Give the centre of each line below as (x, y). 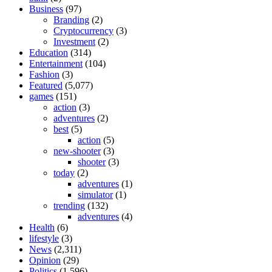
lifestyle (44, 238)
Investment (74, 41)
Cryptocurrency (83, 30)
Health (42, 227)
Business (46, 8)
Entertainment (56, 63)
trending (69, 205)
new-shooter (77, 151)
